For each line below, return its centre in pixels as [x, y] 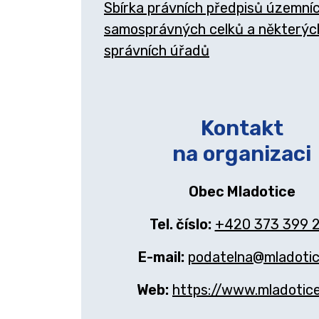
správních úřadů [157, 51]
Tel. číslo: [180, 224]
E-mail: [161, 257]
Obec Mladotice [242, 192]
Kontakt [242, 128]
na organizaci [242, 154]
